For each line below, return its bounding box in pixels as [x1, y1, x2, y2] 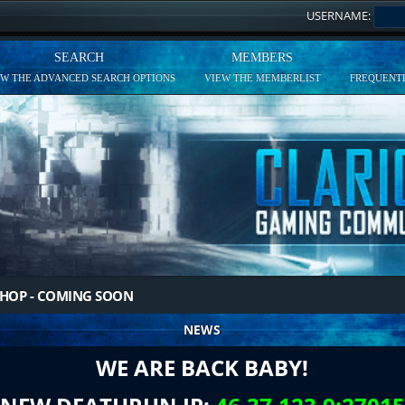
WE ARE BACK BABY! [96, 353, 309, 382]
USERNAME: [306, 7, 372, 24]
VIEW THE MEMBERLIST [203, 72, 321, 83]
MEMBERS [231, 51, 294, 64]
